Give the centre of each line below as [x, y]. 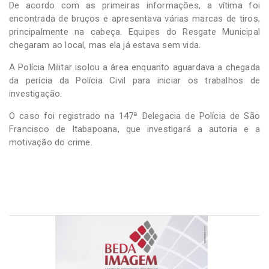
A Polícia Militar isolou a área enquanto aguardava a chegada [134, 67]
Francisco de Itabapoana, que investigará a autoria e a [134, 129]
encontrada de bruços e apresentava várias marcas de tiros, [134, 18]
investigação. [36, 93]
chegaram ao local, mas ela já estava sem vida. [105, 45]
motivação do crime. [51, 142]
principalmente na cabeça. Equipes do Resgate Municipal [134, 32]
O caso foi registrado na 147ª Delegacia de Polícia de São [134, 116]
